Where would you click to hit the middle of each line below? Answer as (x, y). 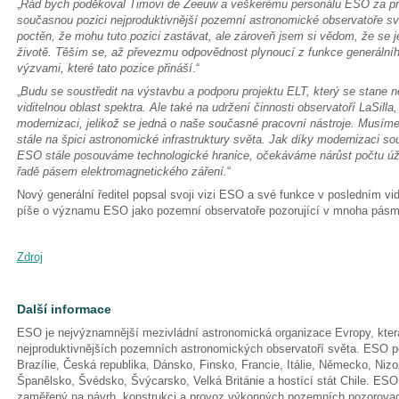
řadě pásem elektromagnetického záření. (122, 171)
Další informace (64, 309)
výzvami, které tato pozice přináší (105, 68)
